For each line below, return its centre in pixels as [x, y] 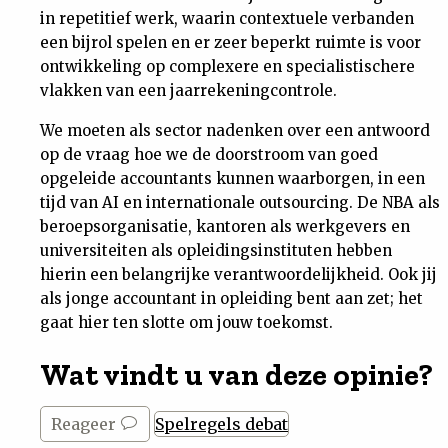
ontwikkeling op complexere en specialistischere [227, 66]
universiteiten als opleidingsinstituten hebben [216, 250]
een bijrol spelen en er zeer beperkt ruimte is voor [230, 42]
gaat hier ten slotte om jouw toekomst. [186, 322]
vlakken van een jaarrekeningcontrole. [188, 90]
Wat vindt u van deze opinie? [236, 375]
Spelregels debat [221, 424]
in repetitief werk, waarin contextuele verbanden [227, 18]
